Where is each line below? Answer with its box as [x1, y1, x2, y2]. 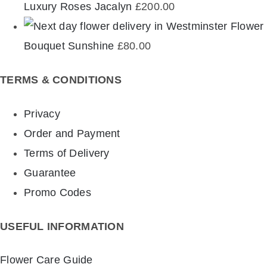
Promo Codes [24, 186, 91, 198]
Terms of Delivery [24, 147, 110, 159]
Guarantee [24, 166, 76, 179]
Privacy [24, 107, 60, 120]
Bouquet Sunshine [24, 39, 114, 52]
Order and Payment [24, 127, 120, 139]
